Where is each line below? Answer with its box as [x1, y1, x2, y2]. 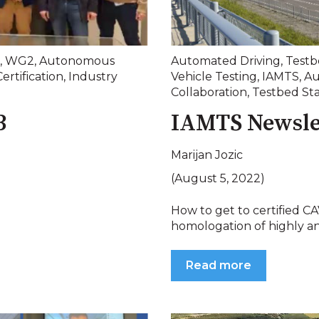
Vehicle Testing [171, 69, 257, 83]
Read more [186, 258, 251, 273]
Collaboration [171, 85, 247, 99]
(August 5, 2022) [171, 172, 265, 186]
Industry [68, 69, 117, 83]
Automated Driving [171, 53, 281, 68]
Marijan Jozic [171, 148, 243, 162]
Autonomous [39, 53, 115, 68]
